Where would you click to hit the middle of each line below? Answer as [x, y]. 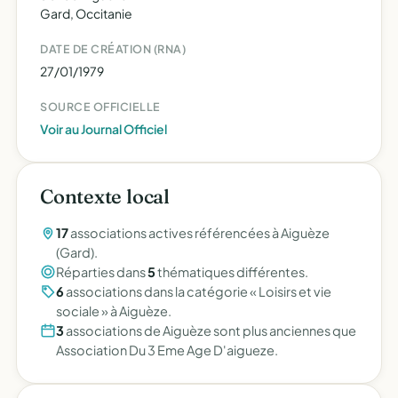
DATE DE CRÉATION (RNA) [113, 49]
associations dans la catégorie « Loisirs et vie [198, 291]
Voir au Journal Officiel [103, 129]
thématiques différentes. [232, 272]
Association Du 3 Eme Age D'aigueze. [167, 350]
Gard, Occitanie [86, 13]
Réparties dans [102, 272]
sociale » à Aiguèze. [114, 311]
